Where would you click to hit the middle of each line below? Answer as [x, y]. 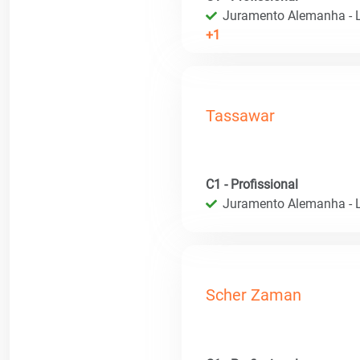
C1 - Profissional [252, 185]
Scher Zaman [254, 295]
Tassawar [240, 115]
